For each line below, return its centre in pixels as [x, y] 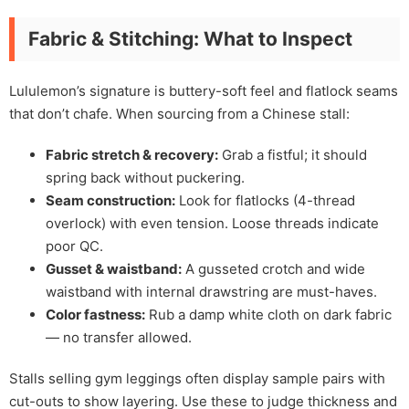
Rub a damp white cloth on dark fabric [268, 314]
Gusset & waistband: [114, 268]
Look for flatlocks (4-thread [265, 200]
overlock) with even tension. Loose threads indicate [212, 223]
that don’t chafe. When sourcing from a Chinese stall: [179, 113]
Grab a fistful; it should [293, 154]
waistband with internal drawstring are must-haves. [211, 291]
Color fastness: [95, 314]
